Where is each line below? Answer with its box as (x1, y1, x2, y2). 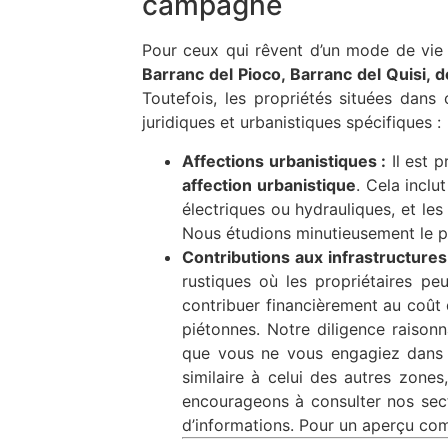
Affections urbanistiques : (182, 150, 386, 171)
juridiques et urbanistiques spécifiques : (142, 112, 441, 133)
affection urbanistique (182, 174, 356, 195)
